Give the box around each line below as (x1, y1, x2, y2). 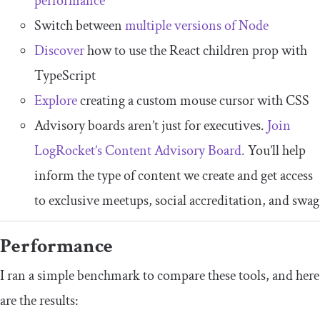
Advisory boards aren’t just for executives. (34, 116, 267, 136)
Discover (34, 41, 87, 61)
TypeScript (34, 66, 96, 86)
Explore (34, 91, 77, 111)
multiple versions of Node (125, 16, 269, 36)
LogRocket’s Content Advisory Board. (34, 141, 245, 161)
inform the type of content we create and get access (34, 166, 313, 186)
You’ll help (245, 141, 306, 161)
